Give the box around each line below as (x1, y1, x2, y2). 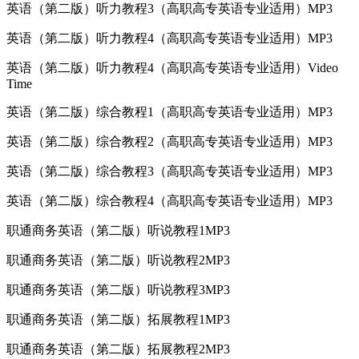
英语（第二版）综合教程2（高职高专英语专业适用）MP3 (6, 134, 333, 148)
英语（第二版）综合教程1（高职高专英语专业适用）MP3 (6, 104, 333, 119)
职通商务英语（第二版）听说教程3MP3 (6, 282, 230, 296)
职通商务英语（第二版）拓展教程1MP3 (6, 312, 230, 326)
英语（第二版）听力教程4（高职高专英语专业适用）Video (6, 60, 338, 75)
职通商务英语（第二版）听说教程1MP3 (6, 223, 230, 237)
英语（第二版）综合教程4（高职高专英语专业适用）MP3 (6, 193, 333, 208)
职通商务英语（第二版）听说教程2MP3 (6, 252, 230, 267)
